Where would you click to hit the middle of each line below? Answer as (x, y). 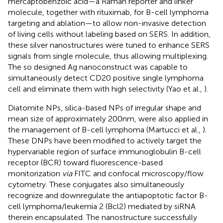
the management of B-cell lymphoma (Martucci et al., (105, 129)
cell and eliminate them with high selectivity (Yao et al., (106, 89)
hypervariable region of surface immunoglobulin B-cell (105, 151)
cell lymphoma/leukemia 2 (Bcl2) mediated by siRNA (102, 206)
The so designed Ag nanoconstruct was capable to (98, 67)
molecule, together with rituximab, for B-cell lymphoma (108, 12)
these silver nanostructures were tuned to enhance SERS (109, 45)
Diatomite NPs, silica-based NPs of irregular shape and (105, 108)
